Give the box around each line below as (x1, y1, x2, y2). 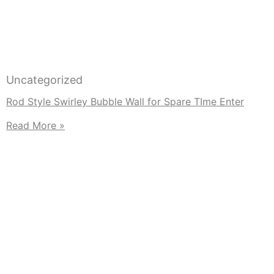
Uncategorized (6, 73, 83, 87)
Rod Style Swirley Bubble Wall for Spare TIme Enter (6, 95, 244, 108)
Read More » (6, 119, 65, 132)
